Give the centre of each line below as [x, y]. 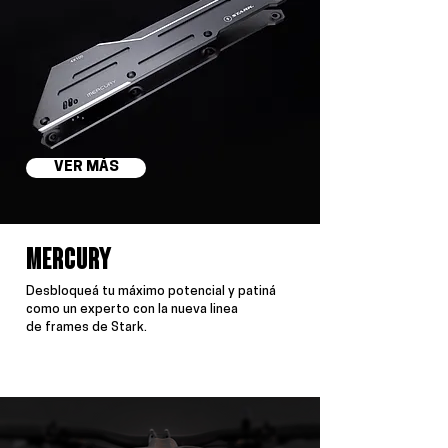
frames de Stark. [96, 327]
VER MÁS [86, 167]
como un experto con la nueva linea [132, 309]
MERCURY [69, 261]
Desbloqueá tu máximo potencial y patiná [151, 291]
